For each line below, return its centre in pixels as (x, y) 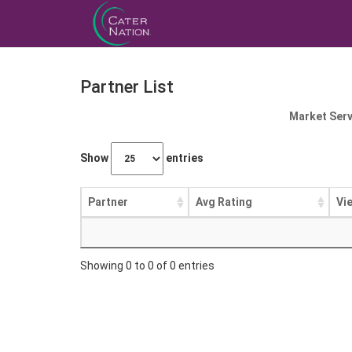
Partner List (127, 87)
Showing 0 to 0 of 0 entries (147, 265)
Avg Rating (224, 202)
